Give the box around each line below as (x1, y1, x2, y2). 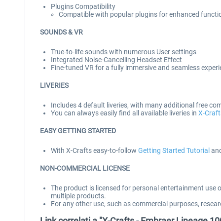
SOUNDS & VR (40, 28, 83, 36)
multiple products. (51, 192, 106, 200)
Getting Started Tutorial (138, 147, 210, 154)
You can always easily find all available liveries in (51, 109, 198, 117)
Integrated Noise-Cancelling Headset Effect (51, 56, 182, 64)
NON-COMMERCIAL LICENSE (40, 164, 130, 172)
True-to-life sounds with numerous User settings (51, 48, 196, 56)
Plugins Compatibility (51, 2, 115, 10)
